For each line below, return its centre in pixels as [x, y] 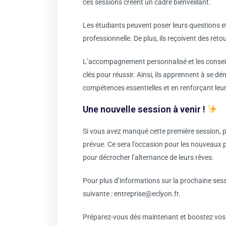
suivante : [98, 193]
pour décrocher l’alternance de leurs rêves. [148, 157]
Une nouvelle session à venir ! [145, 109]
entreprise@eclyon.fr [146, 193]
